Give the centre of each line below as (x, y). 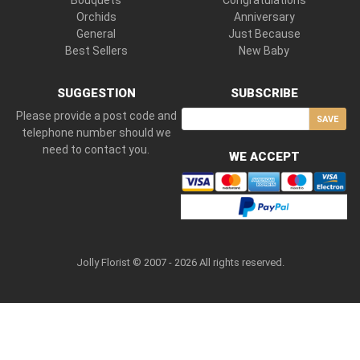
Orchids (96, 17)
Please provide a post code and (96, 116)
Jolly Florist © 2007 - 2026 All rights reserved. (180, 263)
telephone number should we (96, 133)
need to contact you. (96, 150)
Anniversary (264, 17)
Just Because (264, 34)
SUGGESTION (96, 94)
